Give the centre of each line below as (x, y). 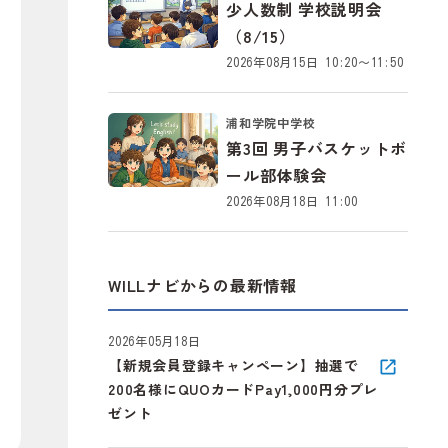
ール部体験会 (276, 174)
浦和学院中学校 (271, 122)
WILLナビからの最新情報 (202, 284)
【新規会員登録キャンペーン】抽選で (233, 364)
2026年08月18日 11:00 (292, 200)
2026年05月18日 (154, 340)
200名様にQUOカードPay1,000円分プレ (243, 388)
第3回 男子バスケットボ (316, 147)
